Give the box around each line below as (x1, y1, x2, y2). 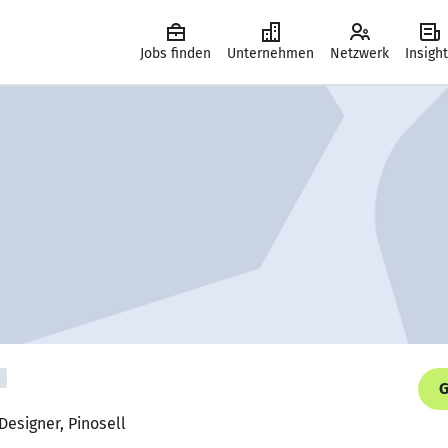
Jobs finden (140, 45, 211, 62)
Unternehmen (227, 45, 314, 62)
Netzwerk (330, 45, 389, 62)
